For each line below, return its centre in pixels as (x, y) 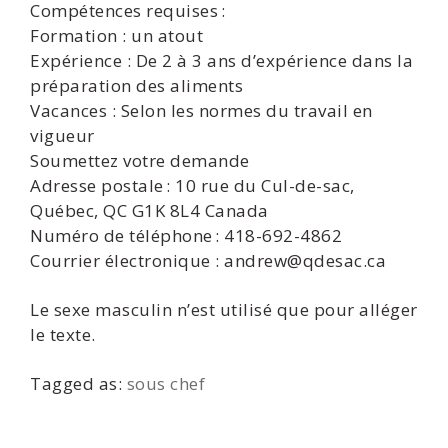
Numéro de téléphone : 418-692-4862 (186, 235)
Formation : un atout (116, 35)
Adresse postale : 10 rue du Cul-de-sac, (192, 185)
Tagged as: (78, 383)
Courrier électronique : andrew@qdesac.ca (208, 260)
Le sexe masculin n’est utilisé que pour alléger (224, 309)
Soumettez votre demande (140, 160)
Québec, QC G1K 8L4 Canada (149, 210)
